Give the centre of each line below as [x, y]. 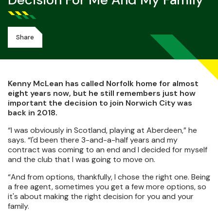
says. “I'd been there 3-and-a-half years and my [93, 140]
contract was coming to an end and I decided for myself [108, 150]
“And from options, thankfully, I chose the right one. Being [109, 177]
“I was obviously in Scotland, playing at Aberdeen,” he [102, 130]
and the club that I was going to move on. [82, 159]
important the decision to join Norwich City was [100, 103]
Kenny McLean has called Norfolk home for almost [103, 83]
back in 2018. [33, 113]
